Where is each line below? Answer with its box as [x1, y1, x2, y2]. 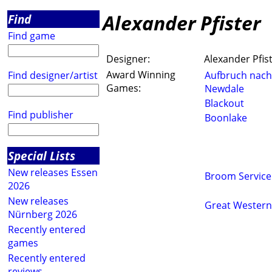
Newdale [205, 82, 244, 96]
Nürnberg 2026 [8, 208, 77, 221]
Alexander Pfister [103, 10, 260, 36]
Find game [8, 29, 55, 42]
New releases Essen [8, 166, 98, 179]
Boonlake [205, 111, 247, 125]
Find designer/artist [8, 69, 98, 82]
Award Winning [106, 68, 175, 82]
